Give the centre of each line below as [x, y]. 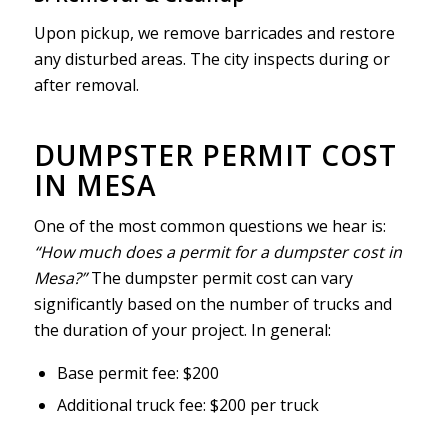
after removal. [86, 84]
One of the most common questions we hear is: [209, 226]
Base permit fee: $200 [137, 372]
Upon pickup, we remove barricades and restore [214, 32]
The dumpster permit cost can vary [219, 278]
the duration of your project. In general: [182, 330]
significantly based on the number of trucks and [212, 304]
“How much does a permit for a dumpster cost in [217, 252]
